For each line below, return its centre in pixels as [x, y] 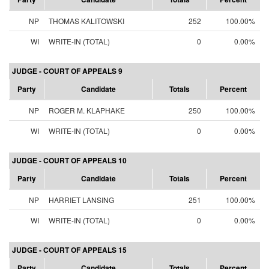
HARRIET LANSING [81, 200]
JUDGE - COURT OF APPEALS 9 [67, 71]
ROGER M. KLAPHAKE [87, 110]
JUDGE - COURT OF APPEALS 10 [69, 160]
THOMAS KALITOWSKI [86, 21]
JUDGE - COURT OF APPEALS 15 [69, 250]
